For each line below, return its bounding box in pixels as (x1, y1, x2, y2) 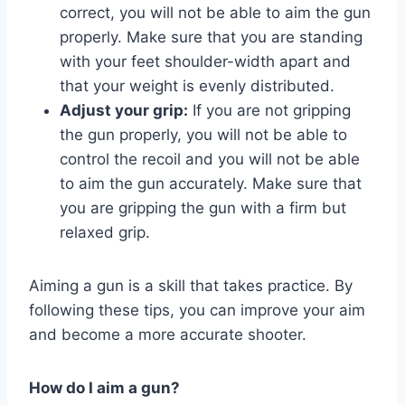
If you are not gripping (188, 100, 351, 119)
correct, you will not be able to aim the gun (60, 3, 371, 22)
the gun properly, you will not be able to (60, 125, 347, 144)
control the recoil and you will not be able (60, 149, 360, 168)
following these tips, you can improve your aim (29, 300, 365, 319)
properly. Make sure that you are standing (60, 27, 363, 46)
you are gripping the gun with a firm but (60, 198, 346, 217)
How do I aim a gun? (29, 378, 180, 397)
